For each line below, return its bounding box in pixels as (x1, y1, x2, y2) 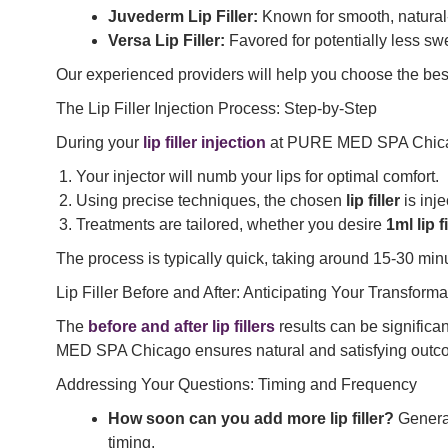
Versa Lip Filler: (108, 32, 225, 50)
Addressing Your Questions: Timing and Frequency (56, 376, 417, 394)
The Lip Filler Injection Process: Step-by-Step (56, 100, 377, 118)
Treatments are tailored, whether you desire (76, 216, 386, 234)
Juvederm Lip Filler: (108, 8, 258, 26)
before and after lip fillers (88, 318, 275, 336)
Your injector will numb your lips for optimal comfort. (76, 168, 439, 186)
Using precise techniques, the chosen (76, 192, 346, 210)
